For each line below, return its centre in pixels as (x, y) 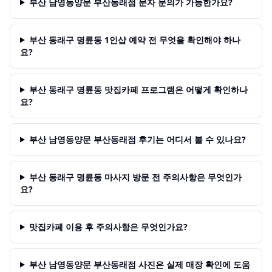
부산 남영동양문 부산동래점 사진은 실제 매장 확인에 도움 (139, 264)
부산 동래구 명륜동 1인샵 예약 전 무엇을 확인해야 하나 (134, 39)
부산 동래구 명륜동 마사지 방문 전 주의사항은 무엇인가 (135, 177)
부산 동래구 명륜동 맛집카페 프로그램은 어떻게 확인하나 (138, 89)
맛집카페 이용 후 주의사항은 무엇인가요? (108, 226)
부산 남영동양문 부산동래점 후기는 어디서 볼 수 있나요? (137, 139)
